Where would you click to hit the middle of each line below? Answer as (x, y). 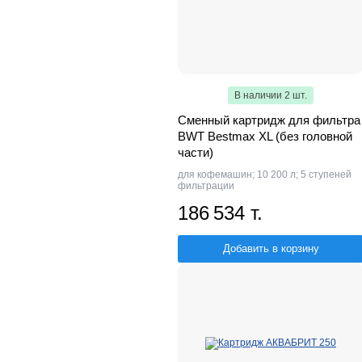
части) (196, 152)
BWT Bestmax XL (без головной (265, 136)
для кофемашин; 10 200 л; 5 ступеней (265, 174)
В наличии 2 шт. (271, 95)
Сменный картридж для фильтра (269, 120)
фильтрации (206, 185)
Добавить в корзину (271, 248)
